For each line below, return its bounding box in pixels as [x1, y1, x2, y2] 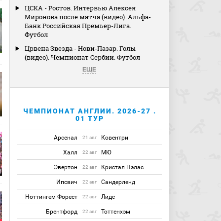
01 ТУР [75, 114, 104, 122]
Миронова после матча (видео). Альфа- [25, 12, 151, 21]
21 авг [82, 135, 97, 140]
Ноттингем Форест [25, 193, 78, 200]
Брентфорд [46, 208, 78, 215]
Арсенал [54, 134, 78, 141]
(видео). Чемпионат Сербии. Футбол [25, 53, 141, 62]
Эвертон [54, 164, 78, 171]
